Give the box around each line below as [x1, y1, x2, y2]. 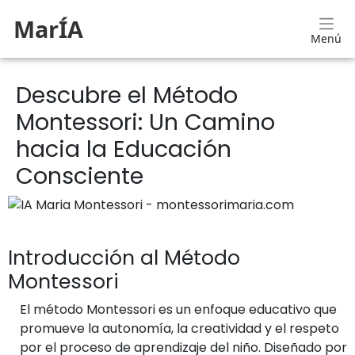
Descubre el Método [16, 79, 238, 111]
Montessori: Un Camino [16, 106, 275, 138]
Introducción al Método [8, 244, 240, 272]
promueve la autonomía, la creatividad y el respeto [20, 319, 339, 338]
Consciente [16, 160, 143, 192]
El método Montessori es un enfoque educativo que [20, 300, 337, 319]
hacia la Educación [16, 133, 231, 165]
